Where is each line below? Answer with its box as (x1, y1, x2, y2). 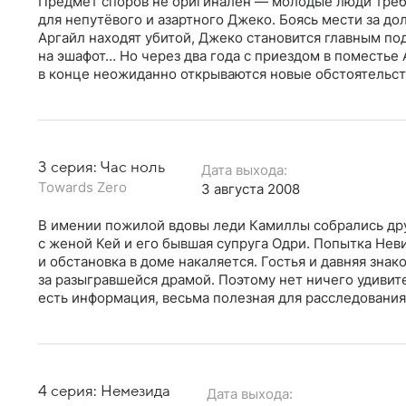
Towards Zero (38, 178, 127, 196)
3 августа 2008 (201, 179, 300, 198)
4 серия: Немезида (38, 382, 170, 400)
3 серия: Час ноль (38, 159, 165, 176)
